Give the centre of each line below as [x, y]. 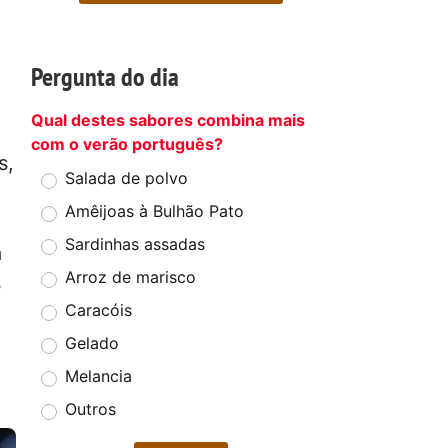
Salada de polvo [126, 178]
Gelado [92, 343]
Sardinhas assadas [135, 244]
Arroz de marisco [130, 277]
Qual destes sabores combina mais [168, 120]
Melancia [98, 376]
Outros [90, 409]
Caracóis [98, 310]
